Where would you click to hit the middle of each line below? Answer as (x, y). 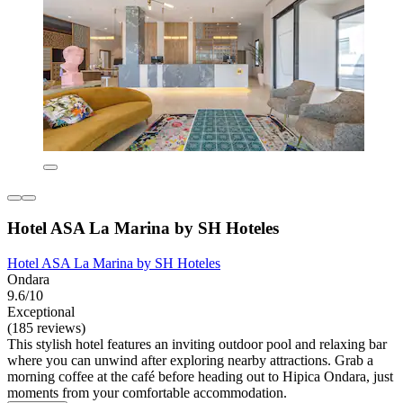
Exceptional (41, 311)
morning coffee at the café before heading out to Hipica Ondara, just (200, 376)
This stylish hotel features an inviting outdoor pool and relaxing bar (197, 344)
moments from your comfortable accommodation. (147, 392)
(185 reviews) (46, 327)
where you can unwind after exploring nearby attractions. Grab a (190, 360)
